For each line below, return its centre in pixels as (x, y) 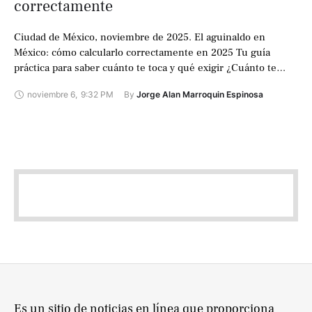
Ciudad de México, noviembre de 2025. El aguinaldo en (140, 38)
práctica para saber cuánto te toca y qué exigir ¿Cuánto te (145, 68)
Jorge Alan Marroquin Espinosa (200, 95)
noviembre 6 (51, 95)
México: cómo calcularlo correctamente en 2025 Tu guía (142, 53)
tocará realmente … (59, 84)
